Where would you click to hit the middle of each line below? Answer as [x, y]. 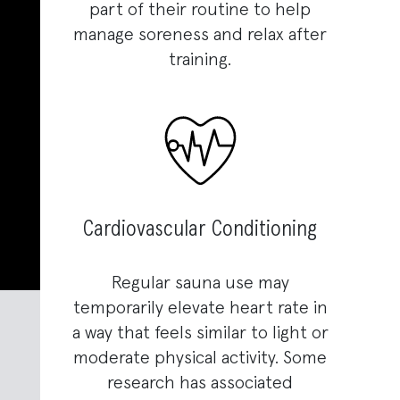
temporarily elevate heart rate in [200, 308]
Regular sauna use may [200, 283]
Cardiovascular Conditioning [200, 230]
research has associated [200, 383]
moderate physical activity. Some [200, 358]
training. [200, 60]
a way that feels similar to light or [200, 333]
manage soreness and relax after [200, 35]
